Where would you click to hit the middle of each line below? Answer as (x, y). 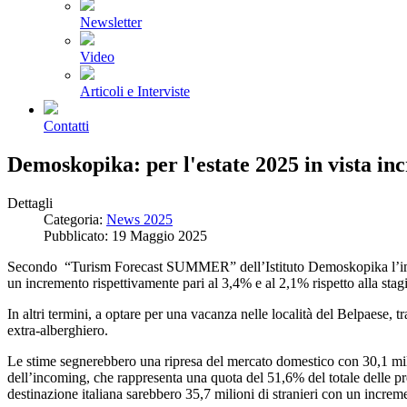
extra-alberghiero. (58, 330)
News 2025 (139, 219)
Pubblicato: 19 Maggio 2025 (125, 235)
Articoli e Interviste (135, 91)
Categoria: (75, 219)
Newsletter (111, 22)
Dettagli (30, 203)
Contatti (66, 126)
